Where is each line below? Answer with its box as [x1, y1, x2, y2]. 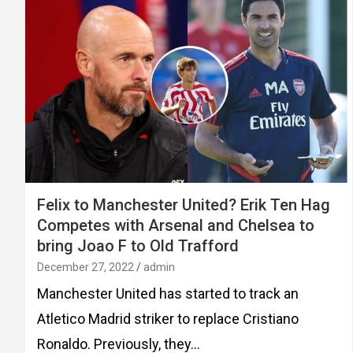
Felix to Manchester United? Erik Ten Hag [37, 195, 330, 214]
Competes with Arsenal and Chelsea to [37, 215, 314, 235]
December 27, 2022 [37, 260, 134, 273]
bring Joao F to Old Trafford [37, 236, 239, 255]
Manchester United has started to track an [37, 284, 299, 302]
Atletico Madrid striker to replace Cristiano [37, 310, 299, 327]
